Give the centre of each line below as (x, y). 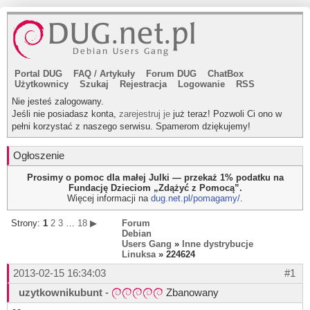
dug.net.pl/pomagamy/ (195, 198)
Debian (137, 234)
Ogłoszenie (39, 155)
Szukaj (94, 84)
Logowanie (201, 84)
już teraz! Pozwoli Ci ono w (226, 114)
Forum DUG (171, 74)
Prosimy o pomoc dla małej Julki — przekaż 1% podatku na (155, 177)
